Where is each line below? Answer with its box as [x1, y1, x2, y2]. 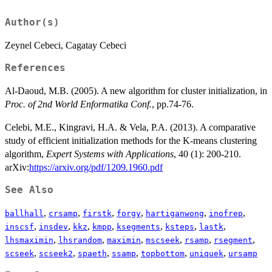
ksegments [117, 222, 160, 232]
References [5, 63, 66, 74]
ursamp [228, 249, 257, 259]
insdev [39, 222, 68, 232]
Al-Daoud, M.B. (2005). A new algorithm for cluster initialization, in [5, 86, 267, 97]
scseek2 [39, 249, 73, 259]
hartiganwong [146, 209, 204, 219]
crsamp [49, 209, 78, 219]
